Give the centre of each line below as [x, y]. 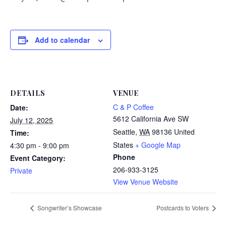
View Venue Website [146, 182]
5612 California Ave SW [151, 119]
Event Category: [38, 158]
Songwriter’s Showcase [69, 208]
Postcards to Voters [183, 208]
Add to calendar [62, 40]
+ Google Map [158, 145]
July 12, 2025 [32, 120]
